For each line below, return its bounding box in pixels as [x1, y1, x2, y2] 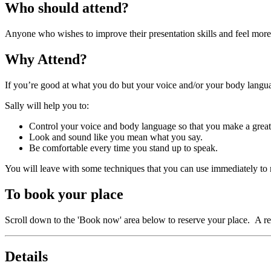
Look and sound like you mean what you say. [29, 131, 203, 142]
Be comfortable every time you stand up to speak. [29, 142, 218, 153]
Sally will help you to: [5, 100, 89, 111]
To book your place [5, 186, 127, 202]
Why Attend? [5, 51, 87, 67]
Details [5, 248, 48, 264]
